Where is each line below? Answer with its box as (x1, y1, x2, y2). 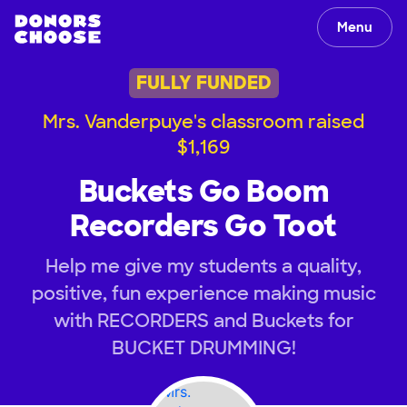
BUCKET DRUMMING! (111, 335, 296, 360)
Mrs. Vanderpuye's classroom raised (43, 109, 364, 134)
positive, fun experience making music (31, 281, 376, 305)
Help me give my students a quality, (45, 253, 362, 278)
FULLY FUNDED (135, 71, 272, 95)
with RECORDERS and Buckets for (53, 308, 354, 333)
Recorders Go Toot (70, 206, 337, 245)
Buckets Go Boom (78, 172, 329, 211)
